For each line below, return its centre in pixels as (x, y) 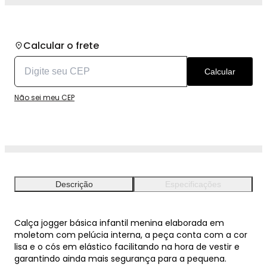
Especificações (193, 184)
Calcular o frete (61, 45)
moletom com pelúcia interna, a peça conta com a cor (131, 235)
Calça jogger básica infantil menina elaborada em (119, 223)
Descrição (74, 184)
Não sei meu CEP (44, 97)
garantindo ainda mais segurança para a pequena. (120, 258)
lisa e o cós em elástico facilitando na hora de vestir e (127, 246)
